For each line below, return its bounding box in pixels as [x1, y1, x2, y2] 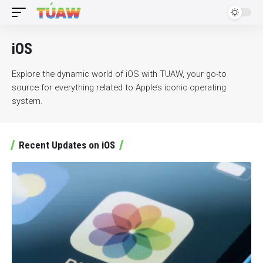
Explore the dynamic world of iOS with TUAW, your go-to [12, 69, 227, 79]
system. [12, 96, 43, 106]
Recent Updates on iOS [19, 139, 115, 151]
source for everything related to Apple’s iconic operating [12, 82, 226, 93]
